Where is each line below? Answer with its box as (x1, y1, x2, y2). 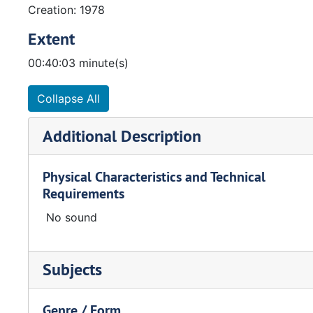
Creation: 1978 (28, 3, 105, 17)
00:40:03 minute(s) (28, 56, 129, 70)
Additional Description (43, 125, 201, 147)
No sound (46, 210, 97, 224)
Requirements (43, 184, 124, 203)
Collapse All (37, 92, 100, 105)
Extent (28, 28, 75, 50)
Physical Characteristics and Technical (43, 168, 265, 186)
